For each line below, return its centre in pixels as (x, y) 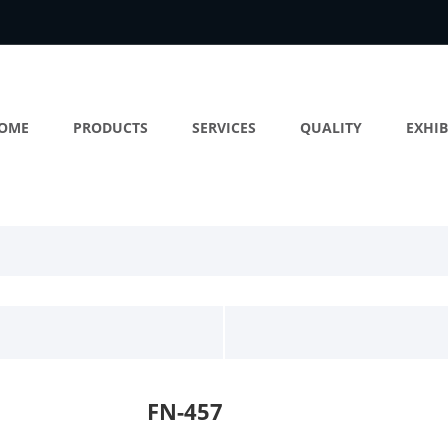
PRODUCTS (110, 127)
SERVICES (224, 127)
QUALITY (331, 127)
